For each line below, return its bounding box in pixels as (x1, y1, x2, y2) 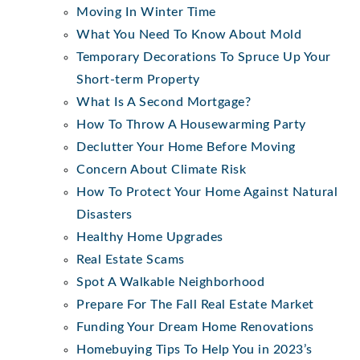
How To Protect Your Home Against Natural (76, 185, 337, 198)
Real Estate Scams (76, 252, 185, 266)
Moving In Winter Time (76, 5, 216, 18)
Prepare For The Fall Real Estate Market (76, 297, 314, 311)
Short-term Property (76, 72, 200, 86)
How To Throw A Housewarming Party (76, 117, 306, 131)
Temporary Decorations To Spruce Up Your (76, 50, 331, 63)
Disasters (76, 207, 133, 221)
